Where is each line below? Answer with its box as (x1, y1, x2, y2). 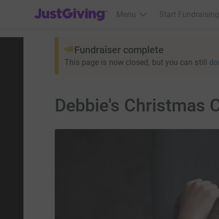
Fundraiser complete (74, 44, 164, 56)
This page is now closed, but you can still (64, 58, 207, 67)
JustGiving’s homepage (34, 3, 114, 13)
